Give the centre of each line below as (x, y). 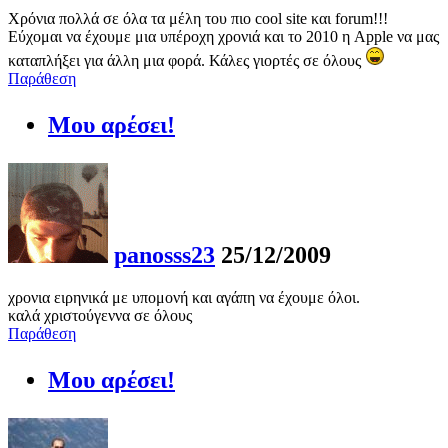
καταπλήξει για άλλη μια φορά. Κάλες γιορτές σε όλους (186, 60)
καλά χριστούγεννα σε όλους (100, 315)
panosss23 (164, 254)
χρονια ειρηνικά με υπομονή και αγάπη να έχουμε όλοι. (184, 297)
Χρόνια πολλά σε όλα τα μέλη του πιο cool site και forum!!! (198, 18)
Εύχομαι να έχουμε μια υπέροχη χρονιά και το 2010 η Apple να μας (223, 36)
